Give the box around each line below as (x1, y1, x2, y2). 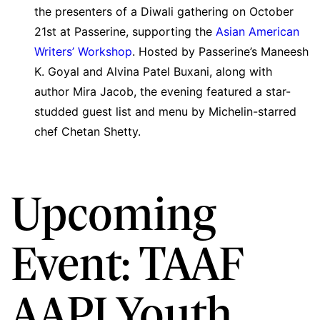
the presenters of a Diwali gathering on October (34, 4, 294, 19)
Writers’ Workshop (34, 44, 132, 59)
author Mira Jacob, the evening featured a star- (34, 84, 291, 99)
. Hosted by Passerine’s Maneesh (132, 44, 309, 59)
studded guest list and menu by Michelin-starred (34, 104, 296, 119)
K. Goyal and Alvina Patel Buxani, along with (34, 64, 272, 79)
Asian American (216, 24, 299, 39)
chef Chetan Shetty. (34, 124, 141, 139)
